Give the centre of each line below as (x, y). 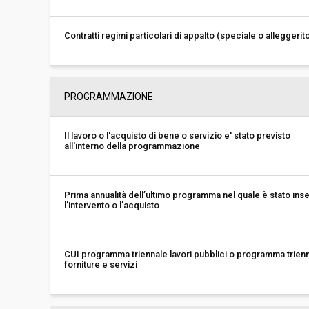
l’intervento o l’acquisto (112, 205)
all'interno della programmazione (132, 146)
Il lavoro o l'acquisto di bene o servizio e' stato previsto (177, 136)
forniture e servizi (101, 265)
